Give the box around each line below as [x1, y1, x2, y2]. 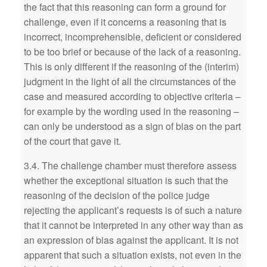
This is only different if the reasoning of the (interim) [24, 60, 239, 73]
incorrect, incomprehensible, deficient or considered [24, 30, 241, 44]
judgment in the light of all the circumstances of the [24, 74, 236, 88]
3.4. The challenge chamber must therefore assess [24, 159, 237, 172]
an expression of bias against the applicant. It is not [24, 233, 238, 247]
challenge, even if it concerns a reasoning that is [24, 15, 226, 29]
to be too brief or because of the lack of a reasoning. [24, 45, 241, 58]
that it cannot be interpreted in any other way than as [24, 218, 243, 232]
